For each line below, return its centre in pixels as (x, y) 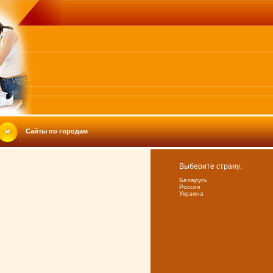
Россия (190, 187)
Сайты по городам (57, 131)
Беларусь (193, 180)
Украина (191, 193)
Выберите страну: (211, 166)
